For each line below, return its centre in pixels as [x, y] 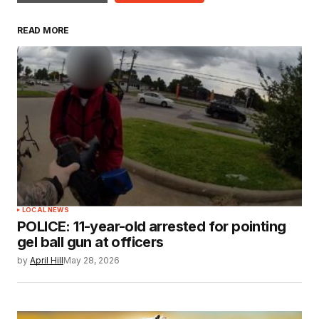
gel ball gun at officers [90, 242]
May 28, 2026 [91, 260]
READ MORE [43, 30]
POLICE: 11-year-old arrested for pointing [152, 226]
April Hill [47, 260]
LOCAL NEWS [46, 209]
